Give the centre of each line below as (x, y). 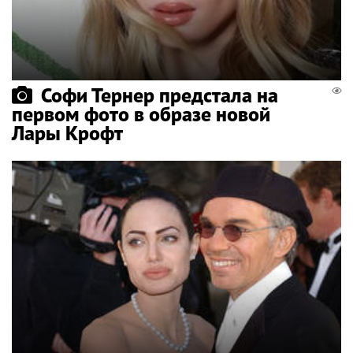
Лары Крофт (67, 132)
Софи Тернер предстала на (160, 95)
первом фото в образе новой (141, 113)
